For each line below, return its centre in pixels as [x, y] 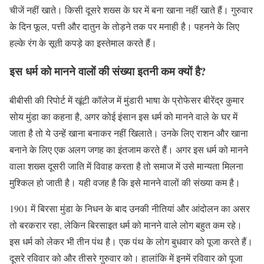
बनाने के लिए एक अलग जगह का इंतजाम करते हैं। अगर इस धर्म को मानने [129, 150]
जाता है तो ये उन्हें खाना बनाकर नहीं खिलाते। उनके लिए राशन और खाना [129, 133]
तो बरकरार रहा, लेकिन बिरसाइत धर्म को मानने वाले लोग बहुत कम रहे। [126, 225]
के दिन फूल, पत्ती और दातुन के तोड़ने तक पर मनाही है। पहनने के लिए [124, 26]
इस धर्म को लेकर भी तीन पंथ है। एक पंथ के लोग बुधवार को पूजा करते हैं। [131, 242]
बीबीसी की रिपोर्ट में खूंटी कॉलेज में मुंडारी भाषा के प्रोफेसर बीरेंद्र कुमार [127, 100]
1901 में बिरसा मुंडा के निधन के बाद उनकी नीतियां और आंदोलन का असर [130, 209]
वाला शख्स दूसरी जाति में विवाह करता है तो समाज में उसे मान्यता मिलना [126, 166]
